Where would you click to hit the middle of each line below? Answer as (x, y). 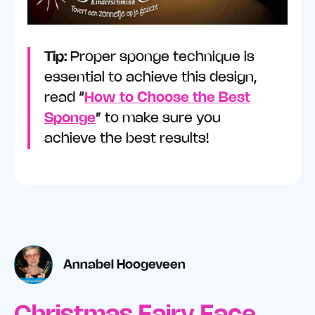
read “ (64, 98)
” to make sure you (158, 118)
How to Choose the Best (167, 98)
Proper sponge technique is (162, 57)
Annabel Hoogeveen (125, 265)
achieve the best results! (126, 139)
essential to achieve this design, (150, 77)
